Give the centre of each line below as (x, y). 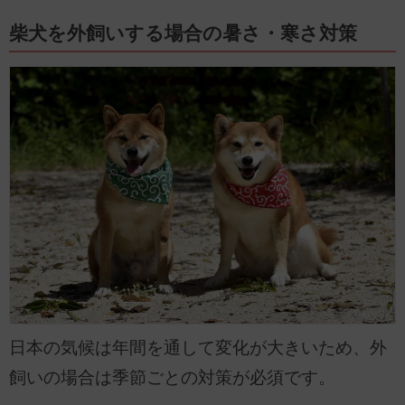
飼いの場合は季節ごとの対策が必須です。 (172, 378)
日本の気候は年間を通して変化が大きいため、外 (198, 348)
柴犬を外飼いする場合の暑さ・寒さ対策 (183, 34)
